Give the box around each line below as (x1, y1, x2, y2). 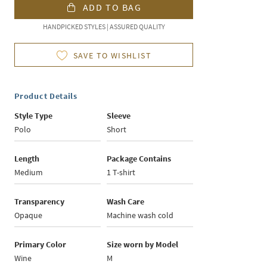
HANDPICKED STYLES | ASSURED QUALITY (42, 22, 165, 32)
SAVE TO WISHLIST (73, 50, 152, 61)
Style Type (14, 110, 53, 122)
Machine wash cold (107, 210, 174, 221)
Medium (14, 167, 44, 178)
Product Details (14, 91, 77, 102)
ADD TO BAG (82, 1, 142, 14)
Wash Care (107, 196, 145, 207)
